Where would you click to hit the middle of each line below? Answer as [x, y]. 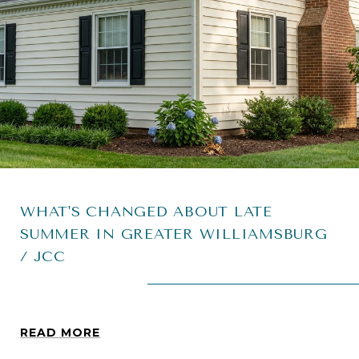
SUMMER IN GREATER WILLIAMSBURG [174, 234]
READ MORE [60, 332]
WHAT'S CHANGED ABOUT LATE [146, 211]
